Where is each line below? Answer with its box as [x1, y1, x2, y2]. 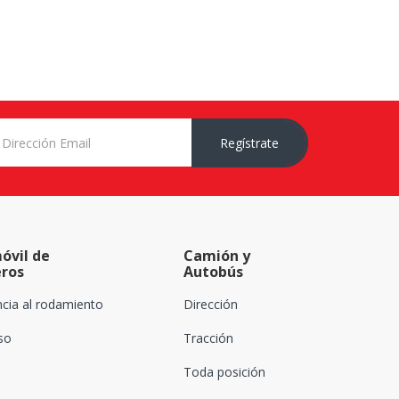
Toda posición [183, 363, 266, 381]
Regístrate [219, 134, 279, 151]
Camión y [183, 246, 251, 266]
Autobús [183, 262, 244, 282]
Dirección [183, 296, 239, 313]
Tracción [183, 330, 234, 347]
